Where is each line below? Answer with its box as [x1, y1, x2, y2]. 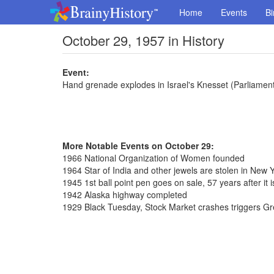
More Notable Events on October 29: [62, 139, 214, 152]
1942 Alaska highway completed [62, 188, 187, 201]
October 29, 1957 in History [62, 31, 224, 50]
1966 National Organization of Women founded [62, 152, 245, 164]
